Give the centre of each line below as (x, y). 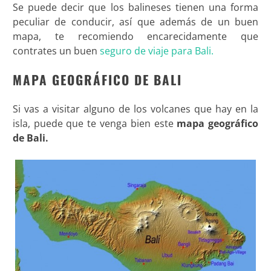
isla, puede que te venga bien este (95, 124)
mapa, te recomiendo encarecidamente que (135, 37)
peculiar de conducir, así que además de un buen (135, 22)
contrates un (42, 51)
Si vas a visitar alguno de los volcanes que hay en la (135, 109)
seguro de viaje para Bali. (156, 51)
